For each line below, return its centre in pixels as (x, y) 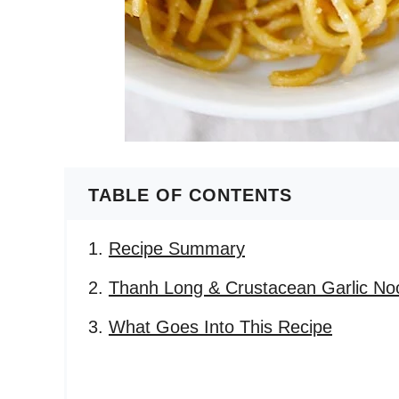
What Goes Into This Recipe (220, 327)
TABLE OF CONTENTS (190, 195)
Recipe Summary (177, 248)
